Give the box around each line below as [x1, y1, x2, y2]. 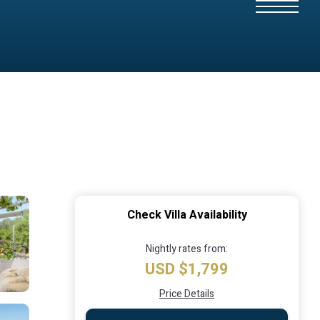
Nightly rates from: [146, 241, 228, 256]
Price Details [159, 286, 214, 301]
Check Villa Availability [126, 206, 247, 224]
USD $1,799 [145, 257, 229, 281]
